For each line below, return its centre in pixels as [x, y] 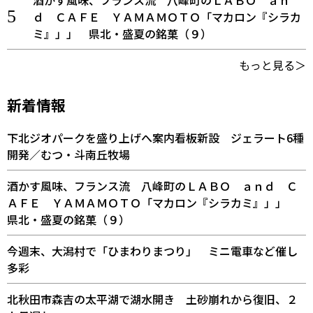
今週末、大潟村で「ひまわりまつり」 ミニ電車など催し [152, 251]
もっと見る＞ [272, 65]
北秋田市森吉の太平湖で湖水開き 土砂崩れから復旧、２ [152, 299]
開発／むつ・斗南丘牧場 [68, 154]
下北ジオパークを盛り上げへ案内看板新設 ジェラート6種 [155, 138]
